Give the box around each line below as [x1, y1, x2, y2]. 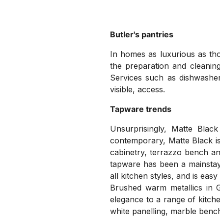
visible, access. [110, 84, 165, 95]
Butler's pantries [110, 29, 173, 40]
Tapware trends [110, 104, 171, 114]
